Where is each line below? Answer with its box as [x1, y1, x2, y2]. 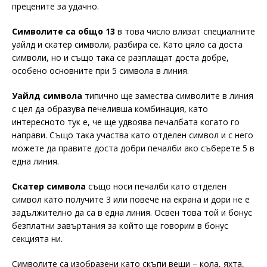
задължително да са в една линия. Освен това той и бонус [12, 207, 252, 219]
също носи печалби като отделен [88, 181, 226, 193]
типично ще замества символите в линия [82, 90, 253, 102]
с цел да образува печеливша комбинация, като [12, 103, 208, 115]
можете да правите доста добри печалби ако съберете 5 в [12, 142, 254, 154]
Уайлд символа [12, 90, 82, 102]
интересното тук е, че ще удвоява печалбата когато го [12, 116, 240, 128]
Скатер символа [12, 181, 88, 193]
